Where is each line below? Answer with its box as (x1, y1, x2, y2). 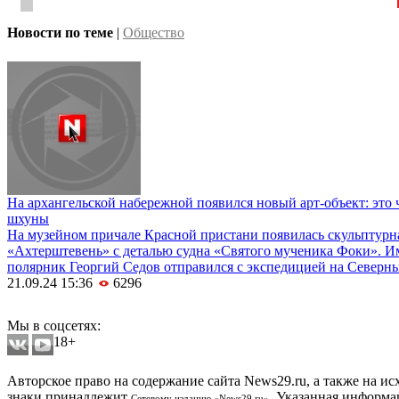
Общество (123, 25, 184, 41)
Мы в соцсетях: (7, 318, 101, 334)
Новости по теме (7, 25, 113, 41)
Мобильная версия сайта (7, 302, 168, 318)
